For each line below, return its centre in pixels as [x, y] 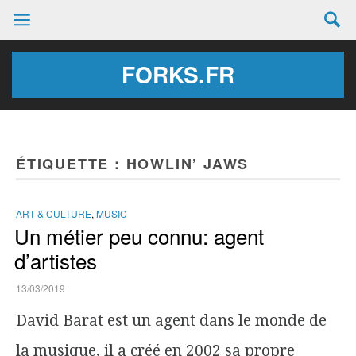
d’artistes [56, 260]
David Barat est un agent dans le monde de [171, 321]
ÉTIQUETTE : [71, 164]
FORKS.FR [178, 74]
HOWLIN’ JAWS [188, 164]
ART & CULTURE [54, 213]
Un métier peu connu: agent [139, 236]
